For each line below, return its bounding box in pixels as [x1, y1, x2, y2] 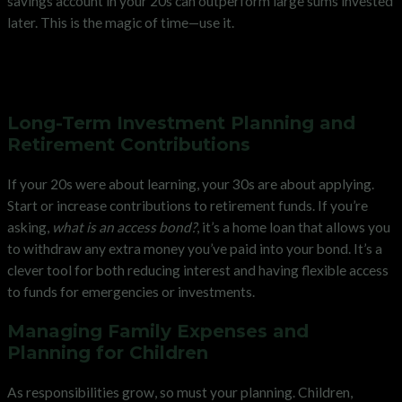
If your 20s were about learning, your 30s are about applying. [7, 175, 374, 192]
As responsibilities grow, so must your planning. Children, [7, 383, 353, 400]
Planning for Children [7, 341, 208, 363]
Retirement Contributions [7, 133, 250, 155]
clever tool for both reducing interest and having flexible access [7, 261, 389, 278]
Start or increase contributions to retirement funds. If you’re [7, 197, 368, 214]
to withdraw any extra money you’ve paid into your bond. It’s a [7, 240, 382, 257]
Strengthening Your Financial [7, 48, 345, 74]
